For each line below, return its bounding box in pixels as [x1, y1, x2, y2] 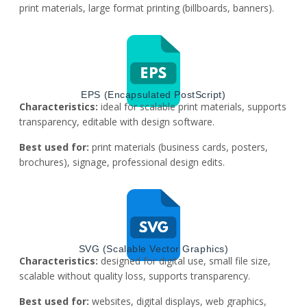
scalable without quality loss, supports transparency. [19, 269, 250, 283]
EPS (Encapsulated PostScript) [81, 89, 226, 101]
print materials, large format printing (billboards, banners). [19, 1, 274, 15]
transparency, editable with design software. [19, 115, 214, 129]
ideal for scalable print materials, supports [101, 100, 286, 114]
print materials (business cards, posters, [92, 140, 268, 153]
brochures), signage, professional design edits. [19, 155, 225, 169]
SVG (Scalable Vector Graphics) [78, 243, 229, 255]
